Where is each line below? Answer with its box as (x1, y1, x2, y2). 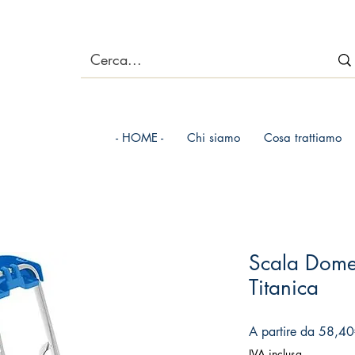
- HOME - (115, 130, 163, 145)
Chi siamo (186, 130, 240, 145)
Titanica (249, 274, 319, 301)
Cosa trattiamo (263, 130, 342, 145)
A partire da (249, 323, 319, 340)
